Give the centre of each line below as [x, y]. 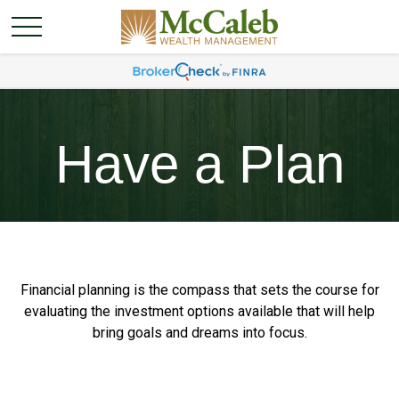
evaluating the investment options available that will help [199, 311]
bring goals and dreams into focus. [199, 333]
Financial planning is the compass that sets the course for [199, 290]
